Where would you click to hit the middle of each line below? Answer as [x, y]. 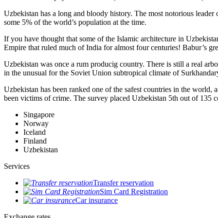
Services [17, 166]
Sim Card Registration [134, 191]
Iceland [35, 132]
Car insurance [97, 200]
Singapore [39, 115]
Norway [36, 123]
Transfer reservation [123, 183]
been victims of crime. [39, 98]
